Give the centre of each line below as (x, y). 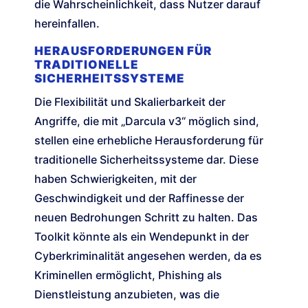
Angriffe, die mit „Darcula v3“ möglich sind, (147, 121)
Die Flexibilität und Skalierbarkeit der (130, 102)
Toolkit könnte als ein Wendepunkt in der (142, 237)
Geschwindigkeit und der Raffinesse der (139, 198)
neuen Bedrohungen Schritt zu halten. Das (146, 218)
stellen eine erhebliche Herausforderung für (149, 141)
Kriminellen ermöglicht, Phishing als (128, 275)
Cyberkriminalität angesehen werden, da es (148, 256)
